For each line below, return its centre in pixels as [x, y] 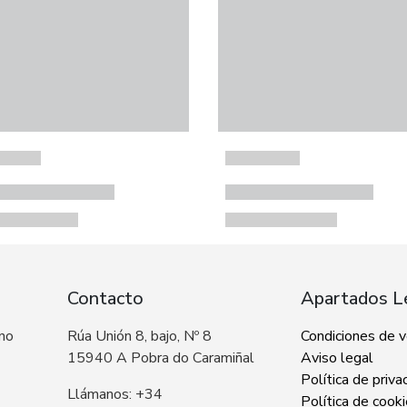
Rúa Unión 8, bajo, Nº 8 [139, 336]
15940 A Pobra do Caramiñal [160, 358]
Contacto [105, 298]
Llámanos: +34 [114, 394]
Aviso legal [337, 358]
